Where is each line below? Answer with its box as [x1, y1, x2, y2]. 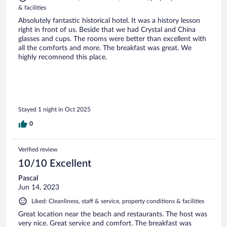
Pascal [18, 175, 38, 182]
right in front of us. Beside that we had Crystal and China [18, 26, 196, 33]
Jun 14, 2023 [18, 184, 59, 192]
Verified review [18, 146, 57, 153]
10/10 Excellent [18, 159, 91, 169]
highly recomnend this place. [18, 53, 107, 61]
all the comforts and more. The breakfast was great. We [18, 44, 192, 52]
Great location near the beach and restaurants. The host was [18, 211, 207, 218]
